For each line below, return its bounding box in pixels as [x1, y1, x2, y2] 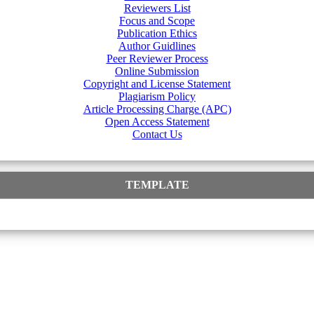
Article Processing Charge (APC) [83, 102, 231, 115]
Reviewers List [123, 1, 191, 14]
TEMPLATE [125, 178, 189, 191]
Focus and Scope [119, 14, 195, 27]
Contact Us [132, 128, 182, 140]
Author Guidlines [118, 39, 196, 52]
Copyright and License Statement [83, 77, 231, 90]
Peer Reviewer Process [106, 52, 208, 64]
